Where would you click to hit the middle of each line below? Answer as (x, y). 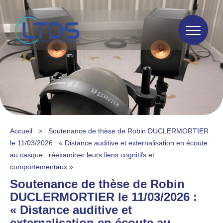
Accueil (21, 131)
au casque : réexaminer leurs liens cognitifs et (82, 155)
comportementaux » (42, 167)
